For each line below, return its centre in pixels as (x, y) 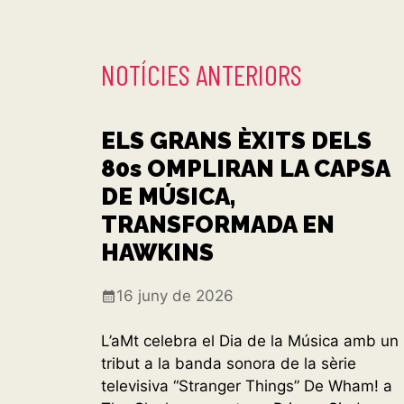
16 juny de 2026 (175, 295)
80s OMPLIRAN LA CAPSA (245, 168)
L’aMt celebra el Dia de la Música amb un (250, 341)
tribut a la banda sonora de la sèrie (229, 364)
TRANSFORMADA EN (218, 224)
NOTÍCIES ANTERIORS (202, 73)
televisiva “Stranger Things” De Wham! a (247, 386)
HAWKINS (157, 252)
